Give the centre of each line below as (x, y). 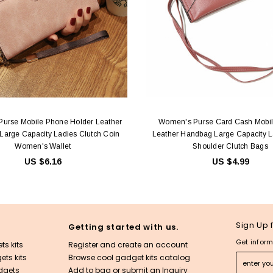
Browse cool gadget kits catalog (129, 257)
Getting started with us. (123, 227)
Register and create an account (128, 244)
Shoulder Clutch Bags (230, 146)
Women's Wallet (43, 146)
